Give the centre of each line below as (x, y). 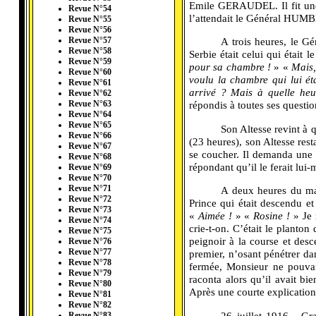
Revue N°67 (90, 146)
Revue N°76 (90, 242)
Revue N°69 (90, 168)
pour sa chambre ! (230, 67)
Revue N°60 (90, 72)
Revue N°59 (90, 62)
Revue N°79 (90, 273)
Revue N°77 (90, 252)
